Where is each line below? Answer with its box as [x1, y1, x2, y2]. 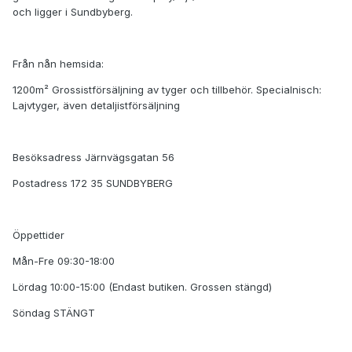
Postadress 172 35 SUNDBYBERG [13, 177, 173, 190]
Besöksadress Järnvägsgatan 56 [13, 151, 174, 164]
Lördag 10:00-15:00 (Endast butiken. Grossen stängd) [13, 280, 272, 294]
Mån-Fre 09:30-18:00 [13, 255, 115, 268]
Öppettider [13, 229, 64, 242]
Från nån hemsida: [13, 57, 104, 71]
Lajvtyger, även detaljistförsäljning [13, 99, 180, 112]
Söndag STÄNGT [13, 306, 95, 320]
